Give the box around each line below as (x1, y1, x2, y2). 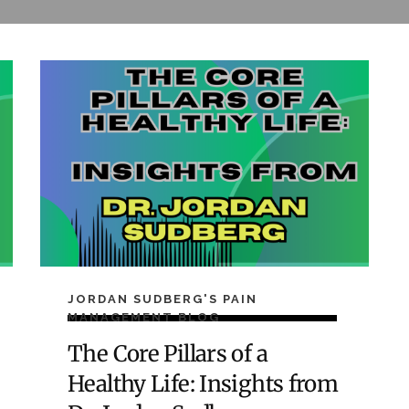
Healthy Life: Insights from (68, 370, 339, 399)
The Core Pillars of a (68, 340, 267, 369)
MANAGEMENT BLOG (68, 309, 220, 324)
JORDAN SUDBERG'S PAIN (68, 291, 257, 306)
